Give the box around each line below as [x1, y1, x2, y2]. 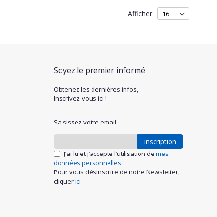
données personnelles [54, 158, 121, 167]
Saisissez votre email [54, 117, 116, 126]
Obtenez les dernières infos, [54, 84, 138, 93]
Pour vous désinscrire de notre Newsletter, [54, 167, 180, 176]
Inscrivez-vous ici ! [54, 93, 107, 103]
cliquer [54, 176, 75, 186]
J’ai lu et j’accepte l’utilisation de [63, 149, 156, 158]
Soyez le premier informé [54, 64, 145, 76]
